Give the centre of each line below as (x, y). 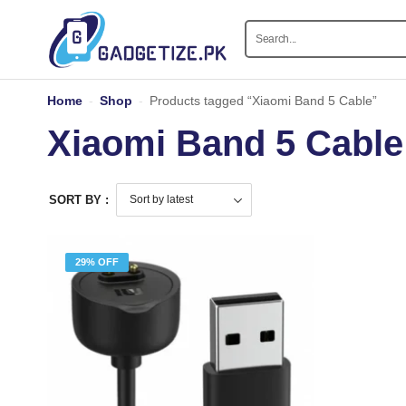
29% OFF (97, 261)
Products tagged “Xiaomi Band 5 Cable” (263, 100)
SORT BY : (79, 199)
